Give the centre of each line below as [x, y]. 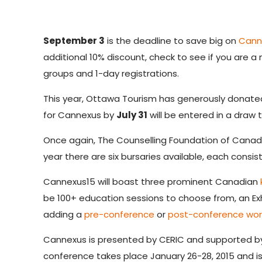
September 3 [74, 41]
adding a [64, 214]
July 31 [132, 115]
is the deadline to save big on [172, 41]
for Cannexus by [80, 115]
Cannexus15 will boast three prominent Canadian [152, 182]
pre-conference [120, 214]
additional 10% [75, 57]
